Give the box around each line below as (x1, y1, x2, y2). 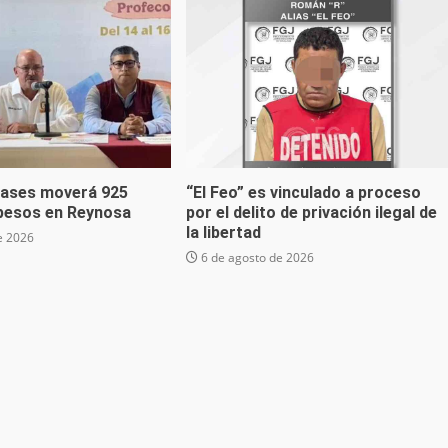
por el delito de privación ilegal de (185, 203, 437, 223)
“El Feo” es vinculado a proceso (185, 183, 421, 203)
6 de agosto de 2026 (197, 249, 314, 267)
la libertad (185, 223, 261, 243)
